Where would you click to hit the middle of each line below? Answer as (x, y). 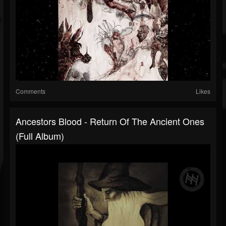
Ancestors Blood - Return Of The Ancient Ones (110, 121)
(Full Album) (40, 136)
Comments (31, 91)
